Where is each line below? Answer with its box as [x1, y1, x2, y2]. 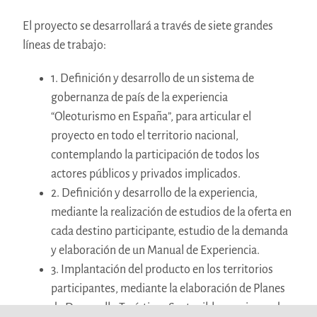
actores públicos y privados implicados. [50, 168, 241, 181]
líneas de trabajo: [22, 39, 106, 52]
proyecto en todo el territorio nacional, [50, 129, 238, 143]
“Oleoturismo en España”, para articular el [50, 110, 251, 124]
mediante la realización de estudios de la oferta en [50, 206, 292, 219]
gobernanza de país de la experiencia [50, 91, 228, 105]
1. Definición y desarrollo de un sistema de [50, 72, 254, 86]
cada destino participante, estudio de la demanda [50, 225, 288, 238]
